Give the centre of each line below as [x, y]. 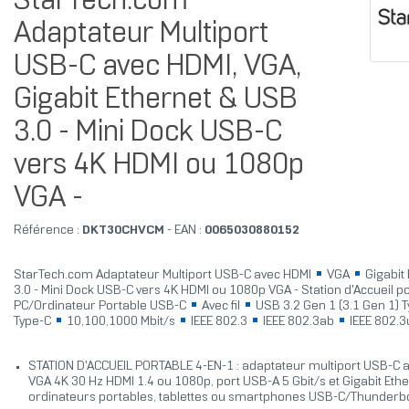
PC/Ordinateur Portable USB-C [101, 307]
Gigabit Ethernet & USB [155, 101]
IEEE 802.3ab [298, 322]
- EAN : [184, 231]
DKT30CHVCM [121, 231]
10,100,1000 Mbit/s [121, 322]
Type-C [33, 322]
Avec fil [220, 307]
